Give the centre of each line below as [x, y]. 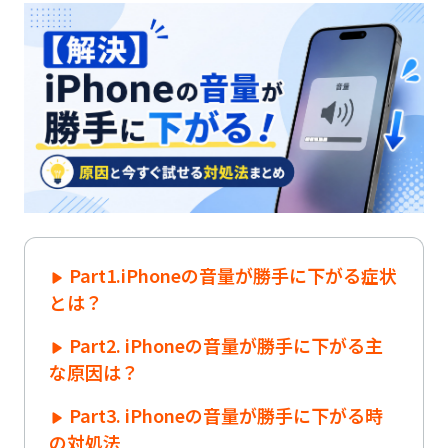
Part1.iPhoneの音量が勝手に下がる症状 [233, 274]
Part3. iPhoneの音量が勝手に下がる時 [226, 414]
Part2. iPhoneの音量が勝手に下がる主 [226, 344]
